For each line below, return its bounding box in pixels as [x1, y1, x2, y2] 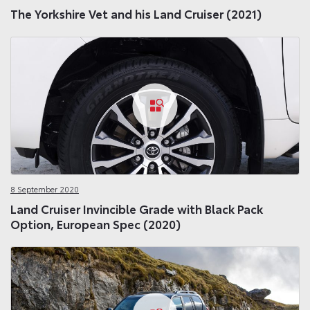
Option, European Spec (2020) [10, 215, 181, 232]
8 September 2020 [10, 183, 79, 195]
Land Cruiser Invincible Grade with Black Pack [10, 199, 263, 217]
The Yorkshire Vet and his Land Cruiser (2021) [10, 5, 262, 22]
